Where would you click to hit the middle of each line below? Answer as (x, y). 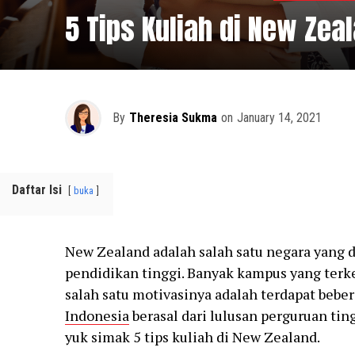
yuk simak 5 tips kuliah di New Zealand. (192, 337)
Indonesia (97, 316)
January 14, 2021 (279, 118)
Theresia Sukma (173, 118)
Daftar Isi (37, 190)
